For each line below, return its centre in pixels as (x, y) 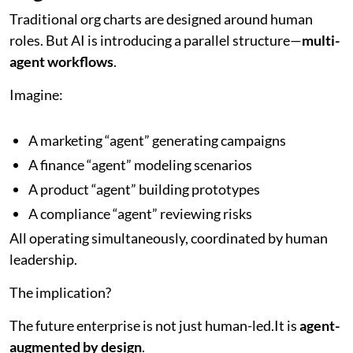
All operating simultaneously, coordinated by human (169, 238)
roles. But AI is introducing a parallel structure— (156, 40)
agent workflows (61, 61)
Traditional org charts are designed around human (161, 19)
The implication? (60, 292)
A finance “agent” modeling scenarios (140, 164)
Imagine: (36, 94)
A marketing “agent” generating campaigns (157, 140)
